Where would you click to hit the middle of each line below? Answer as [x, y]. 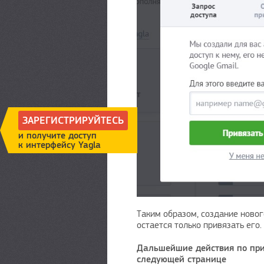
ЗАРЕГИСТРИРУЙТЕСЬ [73, 121]
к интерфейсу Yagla [60, 145]
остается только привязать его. [199, 225]
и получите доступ [57, 136]
